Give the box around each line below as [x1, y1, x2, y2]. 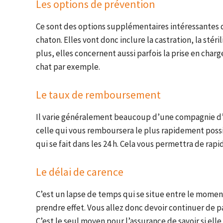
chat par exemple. [36, 61, 100, 73]
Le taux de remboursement [36, 88, 161, 102]
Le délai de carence [36, 165, 123, 179]
